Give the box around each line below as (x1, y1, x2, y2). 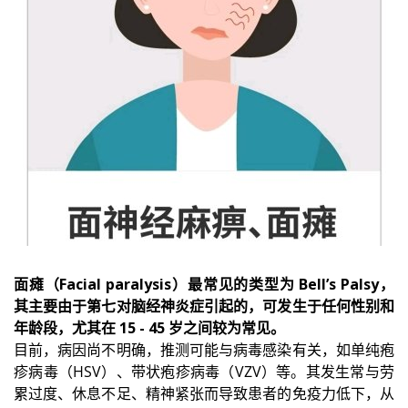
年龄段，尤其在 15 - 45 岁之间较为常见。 (14, 317, 285, 338)
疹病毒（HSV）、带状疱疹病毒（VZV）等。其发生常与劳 (14, 361, 394, 382)
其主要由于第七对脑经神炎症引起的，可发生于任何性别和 (14, 295, 394, 316)
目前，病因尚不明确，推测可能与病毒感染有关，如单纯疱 (14, 339, 394, 360)
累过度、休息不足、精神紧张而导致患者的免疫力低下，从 (14, 382, 394, 403)
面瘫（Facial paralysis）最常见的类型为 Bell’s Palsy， (14, 273, 394, 294)
